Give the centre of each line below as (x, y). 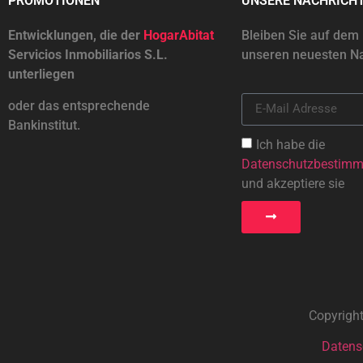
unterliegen (41, 75)
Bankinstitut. (44, 125)
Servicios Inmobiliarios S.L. (88, 55)
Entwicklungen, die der (76, 36)
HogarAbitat (179, 36)
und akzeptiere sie (293, 183)
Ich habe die (290, 144)
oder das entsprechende (79, 105)
